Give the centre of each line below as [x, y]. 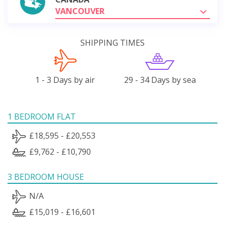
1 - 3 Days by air [65, 80]
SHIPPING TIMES [113, 42]
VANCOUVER [80, 11]
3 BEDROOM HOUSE [46, 177]
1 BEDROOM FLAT [42, 116]
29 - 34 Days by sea [160, 80]
